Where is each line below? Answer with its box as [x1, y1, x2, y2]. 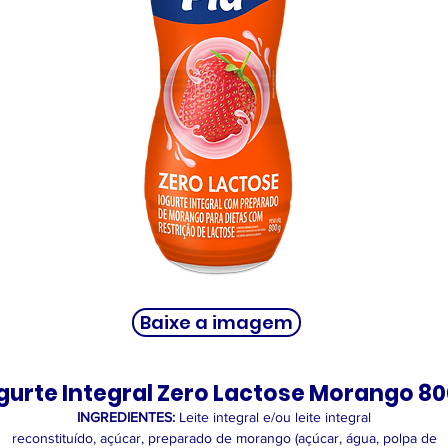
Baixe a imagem [140, 310, 293, 335]
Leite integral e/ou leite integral [179, 409, 371, 425]
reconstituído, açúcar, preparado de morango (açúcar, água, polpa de [11, 430, 437, 446]
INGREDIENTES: [77, 409, 179, 425]
